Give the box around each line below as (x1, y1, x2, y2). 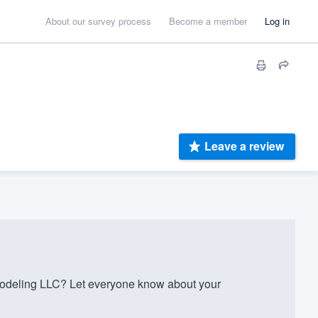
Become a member (169, 14, 247, 28)
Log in (265, 14, 290, 28)
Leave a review (204, 138, 284, 155)
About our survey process (45, 14, 151, 28)
